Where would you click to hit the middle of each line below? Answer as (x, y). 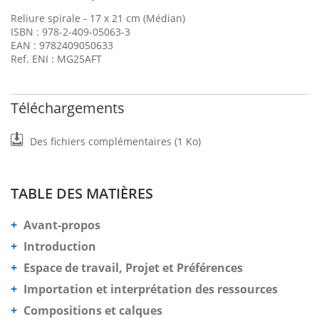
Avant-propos (62, 225)
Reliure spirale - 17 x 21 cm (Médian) (98, 18)
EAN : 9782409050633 (62, 45)
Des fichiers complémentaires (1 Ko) (115, 141)
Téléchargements (68, 108)
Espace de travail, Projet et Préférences (133, 268)
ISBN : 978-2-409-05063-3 (70, 32)
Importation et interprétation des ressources (151, 289)
